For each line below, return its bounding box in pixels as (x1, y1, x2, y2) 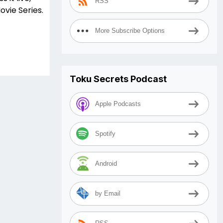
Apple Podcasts (95, 100, 141, 108)
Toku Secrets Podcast (70, 74, 167, 84)
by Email (95, 190, 120, 198)
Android (95, 160, 117, 168)
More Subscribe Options (95, 27, 165, 35)
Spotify (95, 130, 115, 138)
